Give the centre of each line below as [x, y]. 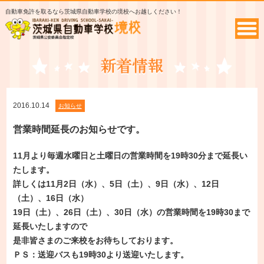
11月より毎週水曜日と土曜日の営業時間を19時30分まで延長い [130, 156]
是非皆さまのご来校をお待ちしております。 [95, 241]
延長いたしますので [50, 227]
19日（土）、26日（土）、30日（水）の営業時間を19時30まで [131, 212]
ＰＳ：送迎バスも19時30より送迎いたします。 [100, 255]
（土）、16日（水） [50, 198]
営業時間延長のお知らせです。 [79, 130]
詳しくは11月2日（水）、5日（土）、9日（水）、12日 [116, 184]
